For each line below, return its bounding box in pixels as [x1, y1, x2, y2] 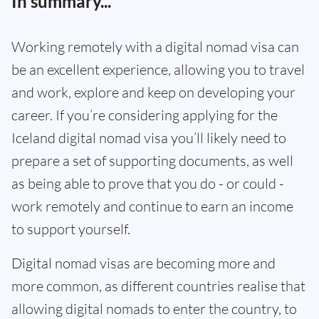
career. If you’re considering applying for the [11, 106, 278, 125]
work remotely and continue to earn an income [11, 197, 293, 216]
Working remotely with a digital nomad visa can [11, 38, 299, 56]
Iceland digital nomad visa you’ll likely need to [11, 129, 286, 147]
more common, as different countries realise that [11, 277, 305, 296]
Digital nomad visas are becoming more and [11, 254, 276, 273]
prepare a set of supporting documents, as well [11, 152, 293, 170]
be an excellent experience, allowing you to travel [11, 61, 305, 79]
